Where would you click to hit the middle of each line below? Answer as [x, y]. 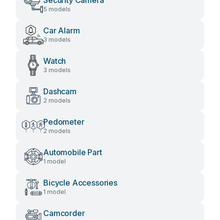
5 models [57, 9]
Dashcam [60, 91]
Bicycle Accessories [80, 183]
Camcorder [64, 213]
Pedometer [64, 122]
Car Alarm [62, 30]
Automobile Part [73, 152]
